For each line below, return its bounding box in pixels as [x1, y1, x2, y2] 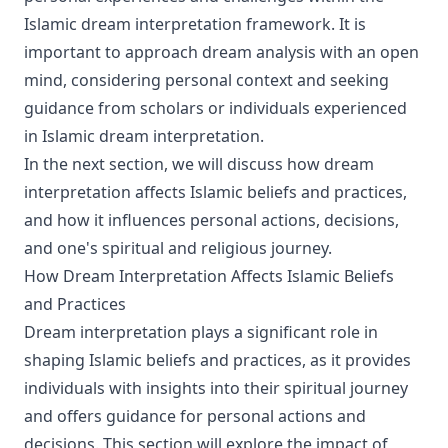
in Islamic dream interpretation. [24, 125, 264, 147]
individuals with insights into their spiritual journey [24, 377, 408, 399]
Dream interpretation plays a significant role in [24, 321, 378, 343]
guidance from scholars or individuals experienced [24, 97, 407, 119]
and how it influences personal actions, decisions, [24, 209, 399, 231]
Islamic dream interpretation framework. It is [24, 13, 366, 35]
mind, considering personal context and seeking [24, 69, 389, 91]
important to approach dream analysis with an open [24, 41, 419, 63]
